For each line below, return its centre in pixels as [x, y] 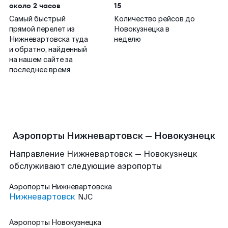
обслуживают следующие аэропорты [85, 166]
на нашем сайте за [41, 60]
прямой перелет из [42, 29]
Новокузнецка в [142, 29]
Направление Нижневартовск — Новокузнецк [103, 154]
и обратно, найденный [48, 49]
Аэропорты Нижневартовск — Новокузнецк [114, 136]
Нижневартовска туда [49, 39]
